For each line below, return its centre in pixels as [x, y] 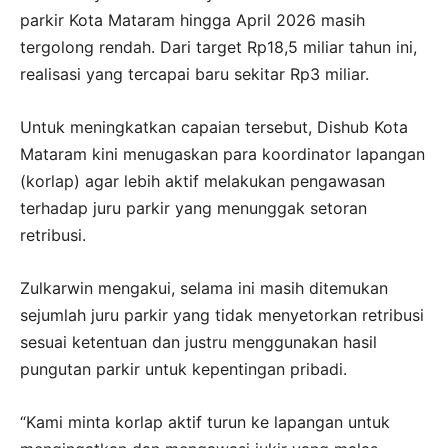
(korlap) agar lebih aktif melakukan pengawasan [202, 180]
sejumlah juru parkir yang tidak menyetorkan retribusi [222, 314]
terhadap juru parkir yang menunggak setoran [193, 207]
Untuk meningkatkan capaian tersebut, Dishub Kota [214, 126]
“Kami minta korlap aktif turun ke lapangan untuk [205, 421]
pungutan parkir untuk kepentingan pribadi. [183, 368]
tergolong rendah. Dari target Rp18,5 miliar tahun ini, [218, 46]
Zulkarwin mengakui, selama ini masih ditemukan [204, 287]
